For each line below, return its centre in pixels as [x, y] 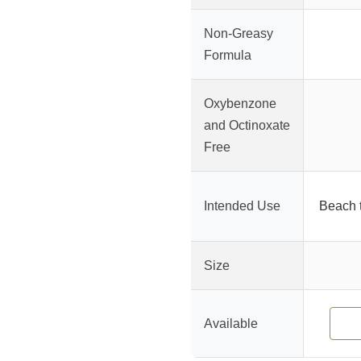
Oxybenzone [240, 104]
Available [231, 324]
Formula [228, 56]
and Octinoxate [247, 126]
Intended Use [242, 206]
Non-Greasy [239, 34]
